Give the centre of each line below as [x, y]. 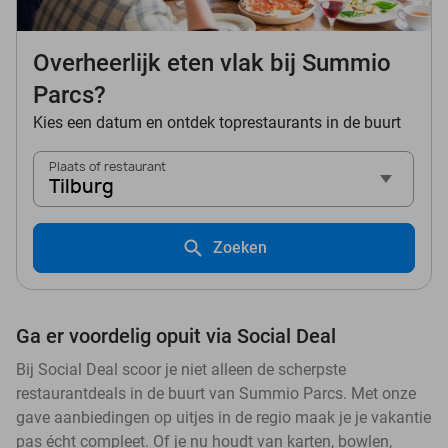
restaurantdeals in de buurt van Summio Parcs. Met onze [216, 394]
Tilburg [81, 187]
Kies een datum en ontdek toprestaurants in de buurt [217, 123]
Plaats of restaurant [107, 167]
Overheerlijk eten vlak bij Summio [212, 63]
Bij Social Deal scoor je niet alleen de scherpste [181, 370]
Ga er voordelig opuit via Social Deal [176, 336]
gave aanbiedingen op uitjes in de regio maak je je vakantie [223, 418]
